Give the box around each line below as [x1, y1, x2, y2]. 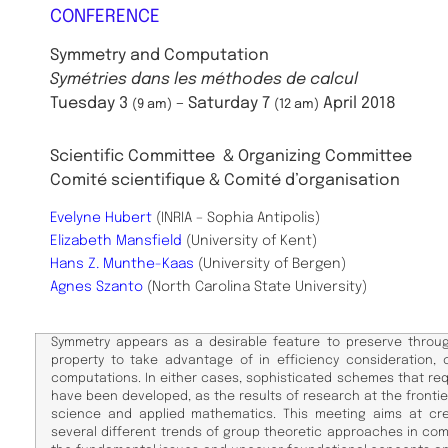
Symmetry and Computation [50, 47, 269, 65]
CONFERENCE [50, 7, 160, 26]
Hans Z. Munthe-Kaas [50, 256, 194, 271]
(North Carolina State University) [143, 279, 367, 294]
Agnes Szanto [50, 279, 143, 294]
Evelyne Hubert [50, 210, 152, 225]
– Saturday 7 [172, 95, 274, 113]
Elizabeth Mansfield [50, 233, 182, 248]
